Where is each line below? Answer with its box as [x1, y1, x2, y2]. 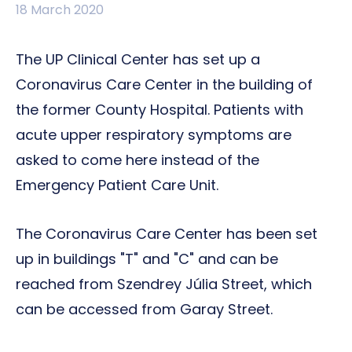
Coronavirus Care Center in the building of [16, 75, 313, 94]
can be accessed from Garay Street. [16, 299, 273, 319]
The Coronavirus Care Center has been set [16, 224, 317, 244]
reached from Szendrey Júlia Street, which [16, 274, 312, 294]
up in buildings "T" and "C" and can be [16, 249, 278, 269]
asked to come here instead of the [16, 150, 259, 170]
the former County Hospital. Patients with [16, 100, 303, 119]
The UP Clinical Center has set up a [16, 49, 260, 69]
